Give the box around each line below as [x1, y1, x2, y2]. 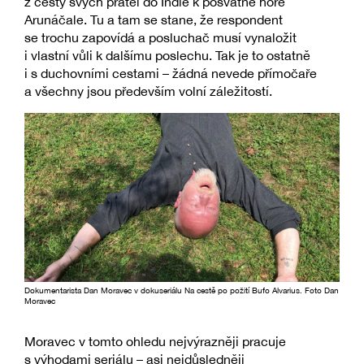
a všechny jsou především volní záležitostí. [24, 83, 272, 98]
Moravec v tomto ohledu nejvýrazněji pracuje [24, 333, 286, 349]
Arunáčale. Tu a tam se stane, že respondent [24, 11, 283, 27]
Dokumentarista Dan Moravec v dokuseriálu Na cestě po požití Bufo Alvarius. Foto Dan [24, 285, 339, 295]
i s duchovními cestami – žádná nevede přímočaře [24, 65, 317, 80]
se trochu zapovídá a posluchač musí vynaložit [24, 29, 297, 45]
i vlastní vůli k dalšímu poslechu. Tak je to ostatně [24, 47, 310, 63]
